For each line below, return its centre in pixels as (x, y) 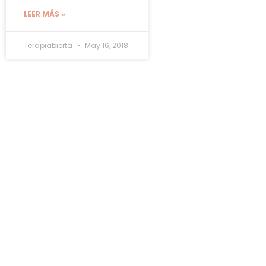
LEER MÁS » (45, 14)
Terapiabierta (49, 45)
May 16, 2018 (106, 45)
